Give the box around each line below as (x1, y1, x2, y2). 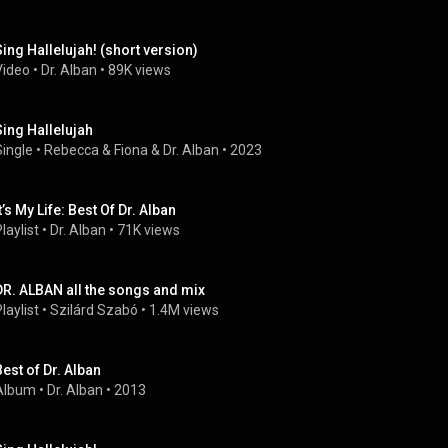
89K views (108, 62, 171, 78)
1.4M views (149, 302, 219, 318)
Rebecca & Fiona (44, 142, 148, 158)
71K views (117, 222, 180, 238)
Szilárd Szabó (50, 302, 138, 318)
